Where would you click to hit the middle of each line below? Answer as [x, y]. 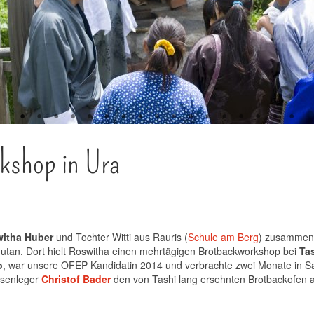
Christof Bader [75, 279]
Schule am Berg [223, 237]
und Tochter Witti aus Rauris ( [121, 237]
